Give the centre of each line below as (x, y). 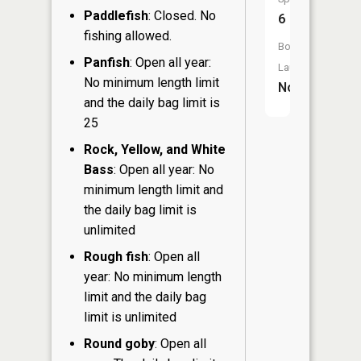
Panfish (107, 63)
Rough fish (116, 257)
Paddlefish (116, 16)
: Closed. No (182, 16)
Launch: (296, 67)
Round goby (119, 344)
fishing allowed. (128, 36)
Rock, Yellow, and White (155, 150)
